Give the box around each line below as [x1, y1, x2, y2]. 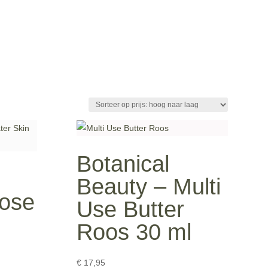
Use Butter [77, 196, 185, 222]
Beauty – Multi [77, 173, 221, 199]
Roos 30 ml [77, 219, 192, 245]
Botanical [77, 151, 170, 176]
